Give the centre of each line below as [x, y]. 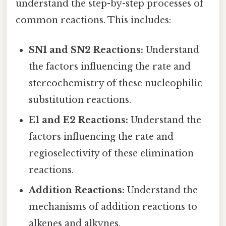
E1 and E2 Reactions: [79, 120]
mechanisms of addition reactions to [113, 207]
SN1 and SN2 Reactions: [86, 50]
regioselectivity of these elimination [111, 154]
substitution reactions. [80, 100]
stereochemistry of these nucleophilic [116, 83]
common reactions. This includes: [93, 20]
